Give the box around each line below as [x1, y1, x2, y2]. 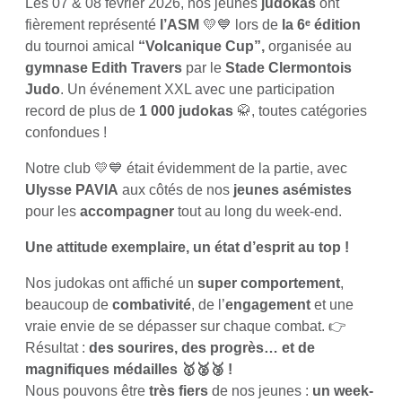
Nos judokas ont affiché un [25, 275, 197, 291]
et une [310, 297, 354, 312]
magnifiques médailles [25, 362, 181, 377]
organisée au [265, 39, 352, 54]
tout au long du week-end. [174, 204, 342, 219]
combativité [112, 297, 191, 312]
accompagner [80, 204, 174, 219]
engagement [225, 297, 310, 312]
